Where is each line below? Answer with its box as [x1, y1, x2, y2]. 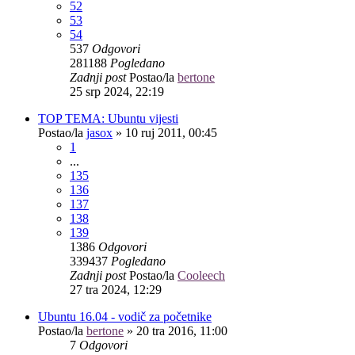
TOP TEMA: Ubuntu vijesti [38, 111, 178, 125]
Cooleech [177, 268, 225, 282]
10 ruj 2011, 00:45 [125, 125, 217, 139]
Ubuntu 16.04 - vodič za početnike [38, 309, 212, 323]
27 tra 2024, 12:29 [70, 282, 162, 296]
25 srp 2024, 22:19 [70, 84, 164, 98]
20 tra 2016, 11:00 [136, 323, 227, 338]
